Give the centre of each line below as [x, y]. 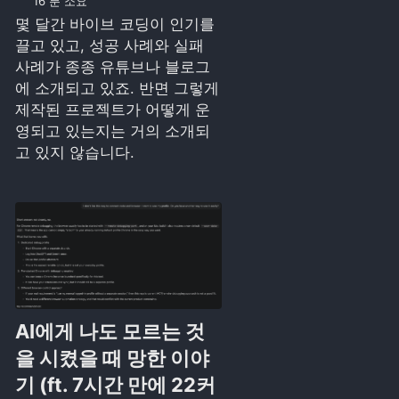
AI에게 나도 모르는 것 [110, 332]
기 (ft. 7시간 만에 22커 [115, 385]
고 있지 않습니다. [74, 153]
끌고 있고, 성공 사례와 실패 [109, 46]
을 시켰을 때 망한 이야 [112, 358]
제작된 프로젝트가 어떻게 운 [112, 110]
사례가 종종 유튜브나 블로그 [112, 67]
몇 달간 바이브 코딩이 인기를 [114, 24]
